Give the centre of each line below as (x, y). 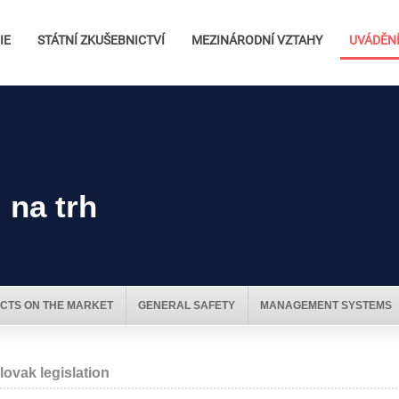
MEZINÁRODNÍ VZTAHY (257, 40)
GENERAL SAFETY (186, 305)
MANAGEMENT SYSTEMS (326, 305)
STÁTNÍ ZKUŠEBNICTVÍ (101, 40)
